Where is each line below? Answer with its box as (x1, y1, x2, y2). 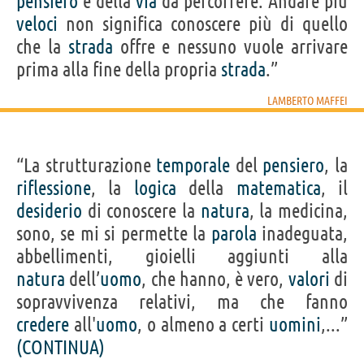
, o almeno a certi (136, 313, 270, 336)
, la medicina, (249, 199, 349, 222)
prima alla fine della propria (16, 58, 221, 80)
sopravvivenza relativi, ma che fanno (16, 290, 348, 313)
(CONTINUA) (16, 336, 105, 358)
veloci (16, 12, 58, 35)
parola (210, 222, 257, 245)
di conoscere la (82, 199, 201, 222)
